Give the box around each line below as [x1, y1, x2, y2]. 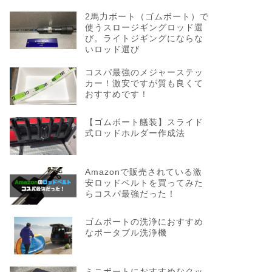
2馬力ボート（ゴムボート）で [84, 12, 209, 22]
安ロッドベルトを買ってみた [84, 178, 203, 188]
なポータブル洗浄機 [84, 228, 167, 237]
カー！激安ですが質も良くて [84, 79, 203, 89]
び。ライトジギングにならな [84, 34, 203, 44]
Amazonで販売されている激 [84, 167, 202, 177]
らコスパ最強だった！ [84, 189, 176, 199]
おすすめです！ [84, 90, 149, 100]
